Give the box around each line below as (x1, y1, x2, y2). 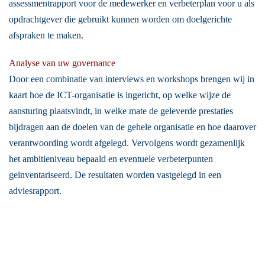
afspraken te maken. (9, 30, 83, 40)
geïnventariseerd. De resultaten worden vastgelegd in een (9, 170, 221, 180)
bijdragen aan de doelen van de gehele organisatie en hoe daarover (9, 122, 256, 132)
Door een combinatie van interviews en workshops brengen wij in (9, 74, 254, 84)
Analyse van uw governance (9, 58, 115, 68)
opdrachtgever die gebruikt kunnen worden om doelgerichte (9, 14, 232, 24)
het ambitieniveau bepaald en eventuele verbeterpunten (9, 154, 213, 164)
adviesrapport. (9, 186, 62, 196)
